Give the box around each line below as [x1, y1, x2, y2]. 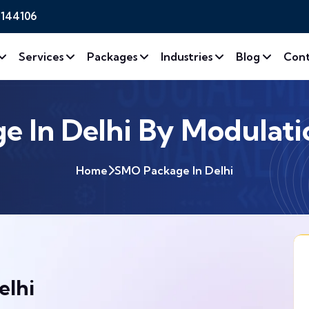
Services [19, 50, 66, 63]
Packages [87, 50, 140, 63]
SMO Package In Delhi [114, 163, 233, 177]
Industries [161, 50, 215, 63]
